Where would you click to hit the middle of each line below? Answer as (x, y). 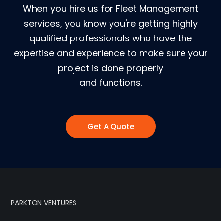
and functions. (110, 83)
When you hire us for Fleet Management (110, 9)
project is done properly (110, 68)
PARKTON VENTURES (44, 203)
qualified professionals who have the (110, 38)
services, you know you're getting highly (110, 23)
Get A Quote (110, 127)
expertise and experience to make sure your (110, 53)
